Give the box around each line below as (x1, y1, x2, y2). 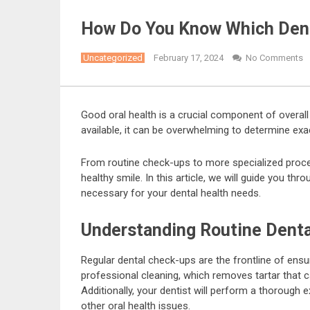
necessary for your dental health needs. (81, 187, 261, 199)
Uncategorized (83, 53, 143, 63)
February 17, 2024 (154, 53, 224, 63)
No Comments (246, 53, 303, 63)
